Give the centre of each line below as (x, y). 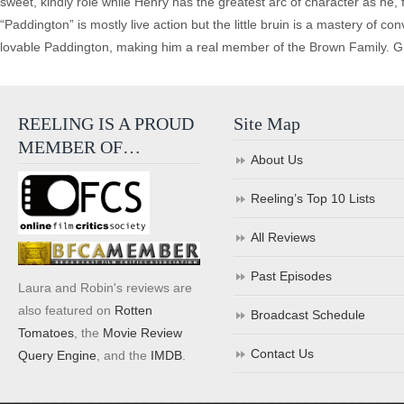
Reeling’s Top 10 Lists (313, 198)
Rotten (133, 310)
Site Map (267, 124)
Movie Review (142, 332)
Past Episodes (292, 276)
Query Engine (57, 355)
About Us (277, 160)
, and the (124, 355)
